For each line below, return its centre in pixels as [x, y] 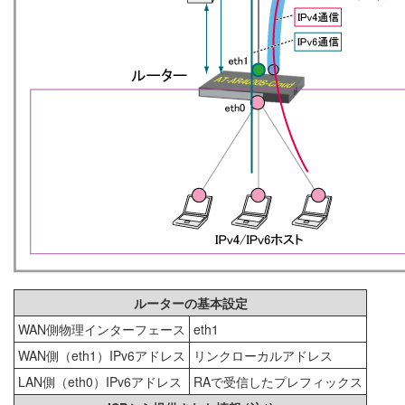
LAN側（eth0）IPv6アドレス [100, 381]
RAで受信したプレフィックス [278, 381]
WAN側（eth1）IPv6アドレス [102, 355]
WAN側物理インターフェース [102, 329]
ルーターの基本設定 [190, 302]
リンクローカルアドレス [263, 355]
